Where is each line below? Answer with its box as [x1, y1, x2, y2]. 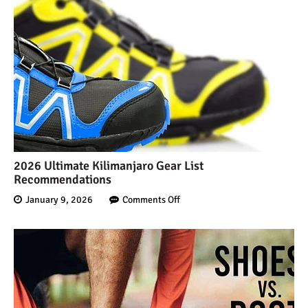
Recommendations [14, 172, 111, 188]
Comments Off [122, 194, 180, 206]
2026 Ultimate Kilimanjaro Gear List [14, 158, 203, 174]
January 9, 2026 [25, 194, 93, 206]
